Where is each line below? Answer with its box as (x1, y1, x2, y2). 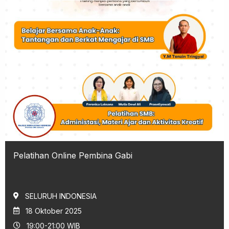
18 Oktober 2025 (26, 206, 82, 215)
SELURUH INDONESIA (25, 191, 97, 200)
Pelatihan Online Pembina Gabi (13, 150, 132, 161)
